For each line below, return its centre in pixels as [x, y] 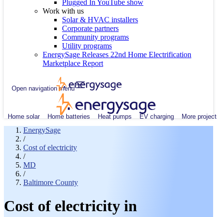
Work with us [63, 11]
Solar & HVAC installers [100, 20]
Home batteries [69, 116]
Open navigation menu [43, 88]
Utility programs [87, 46]
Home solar [24, 116]
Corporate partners [90, 28]
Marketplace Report [73, 63]
